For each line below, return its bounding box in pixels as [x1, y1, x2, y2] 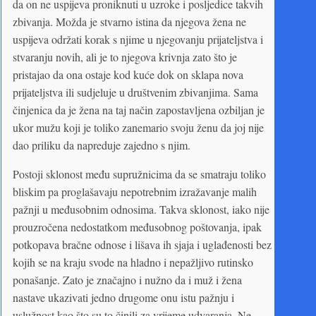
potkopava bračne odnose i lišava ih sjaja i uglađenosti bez [13, 236, 272, 252]
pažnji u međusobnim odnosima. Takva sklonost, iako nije [13, 201, 269, 217]
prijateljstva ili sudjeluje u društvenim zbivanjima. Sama [13, 84, 258, 99]
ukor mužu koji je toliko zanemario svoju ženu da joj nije [13, 119, 264, 135]
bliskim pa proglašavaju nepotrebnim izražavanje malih [13, 183, 257, 199]
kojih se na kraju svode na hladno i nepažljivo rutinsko [13, 254, 253, 269]
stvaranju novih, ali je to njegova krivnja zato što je [13, 49, 237, 64]
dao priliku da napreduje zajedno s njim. [13, 137, 190, 152]
